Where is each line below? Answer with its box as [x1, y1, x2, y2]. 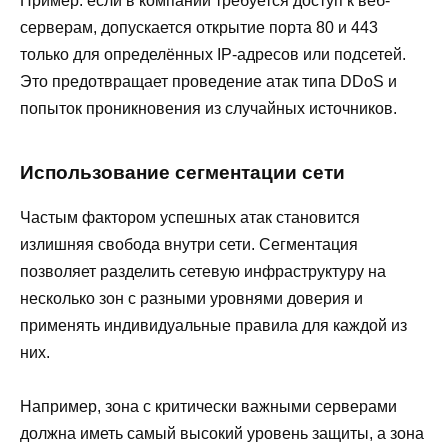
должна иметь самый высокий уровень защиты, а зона [20, 424, 424, 442]
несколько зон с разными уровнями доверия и [20, 289, 363, 307]
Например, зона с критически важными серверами [20, 397, 397, 415]
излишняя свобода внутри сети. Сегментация [20, 235, 358, 253]
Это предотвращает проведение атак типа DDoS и [20, 73, 397, 91]
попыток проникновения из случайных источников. [20, 100, 397, 118]
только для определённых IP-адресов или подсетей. [20, 46, 406, 64]
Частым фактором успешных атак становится [20, 208, 360, 226]
